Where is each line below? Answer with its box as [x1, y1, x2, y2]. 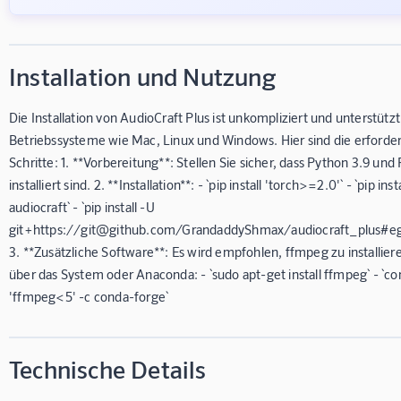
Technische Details [9, 353, 207, 384]
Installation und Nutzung [9, 60, 276, 91]
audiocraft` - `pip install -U [9, 198, 155, 215]
